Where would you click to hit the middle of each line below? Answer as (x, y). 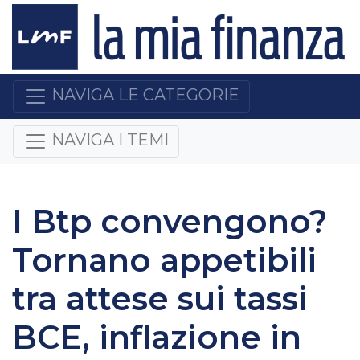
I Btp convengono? (170, 221)
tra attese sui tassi (160, 298)
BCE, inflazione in (157, 337)
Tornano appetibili (164, 260)
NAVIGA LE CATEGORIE (145, 95)
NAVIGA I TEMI (110, 140)
